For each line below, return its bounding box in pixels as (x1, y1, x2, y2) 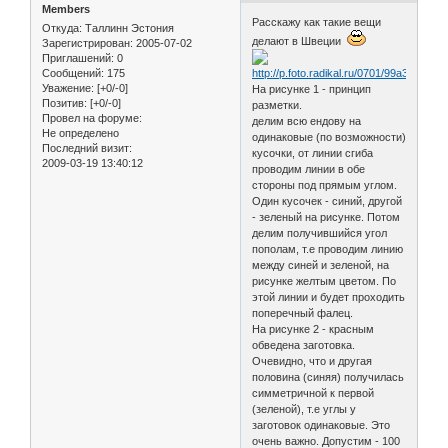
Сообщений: (42, 67, 104, 80)
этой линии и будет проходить (252, 291, 406, 304)
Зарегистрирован (42, 37, 130, 50)
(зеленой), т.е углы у (252, 403, 357, 416)
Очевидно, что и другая (252, 355, 373, 368)
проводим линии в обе (252, 163, 366, 176)
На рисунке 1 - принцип (252, 83, 372, 96)
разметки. (252, 99, 303, 112)
